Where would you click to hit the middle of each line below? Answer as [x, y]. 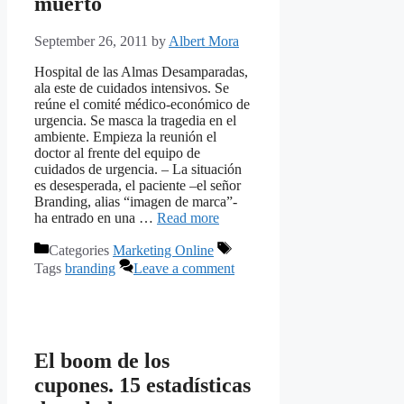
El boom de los [102, 361]
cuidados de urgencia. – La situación [138, 170]
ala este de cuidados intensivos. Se [132, 88]
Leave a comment [184, 269]
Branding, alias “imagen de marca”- [136, 202]
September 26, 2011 [91, 41]
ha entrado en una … [96, 218]
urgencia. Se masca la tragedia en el [135, 121]
